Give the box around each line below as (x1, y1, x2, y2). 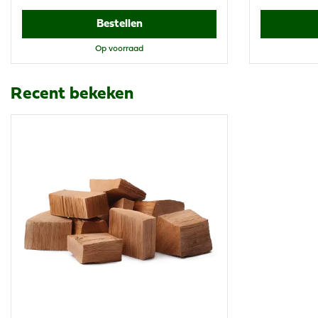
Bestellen (96, 18, 143, 29)
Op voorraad (95, 45, 143, 53)
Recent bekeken (11, 86, 133, 102)
